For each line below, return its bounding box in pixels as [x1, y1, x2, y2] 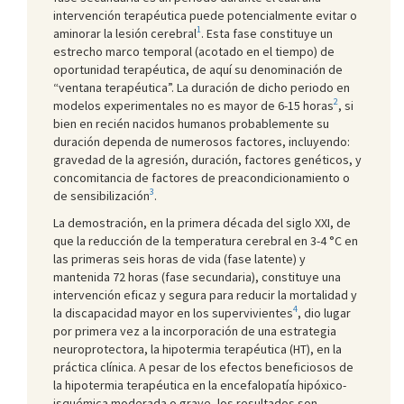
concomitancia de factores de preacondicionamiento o [53, 169, 350, 186]
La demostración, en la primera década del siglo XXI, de [53, 214, 351, 231]
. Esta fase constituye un [201, 24, 333, 41]
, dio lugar [298, 304, 351, 321]
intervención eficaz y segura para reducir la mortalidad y [53, 286, 357, 303]
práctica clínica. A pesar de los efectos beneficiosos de [53, 358, 353, 375]
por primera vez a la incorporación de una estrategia [53, 322, 336, 339]
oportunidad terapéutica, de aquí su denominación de [53, 60, 343, 78]
